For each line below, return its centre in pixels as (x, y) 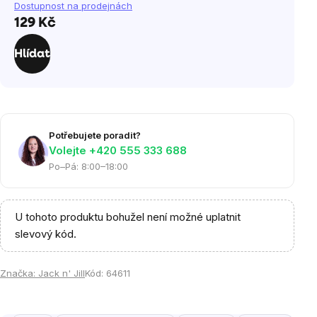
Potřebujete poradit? (95, 135)
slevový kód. (46, 234)
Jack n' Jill (62, 273)
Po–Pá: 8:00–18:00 (88, 166)
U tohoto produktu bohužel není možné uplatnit (128, 217)
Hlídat (32, 54)
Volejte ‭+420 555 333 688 (118, 150)
